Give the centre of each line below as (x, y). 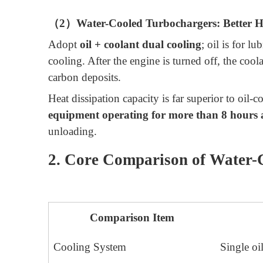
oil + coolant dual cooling (141, 44)
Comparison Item (132, 218)
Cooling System (90, 247)
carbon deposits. (85, 77)
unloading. (73, 131)
